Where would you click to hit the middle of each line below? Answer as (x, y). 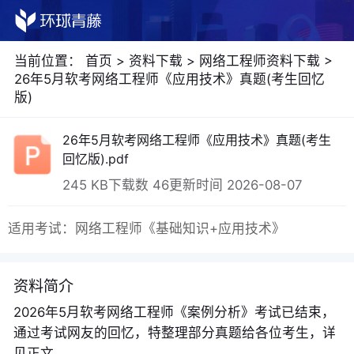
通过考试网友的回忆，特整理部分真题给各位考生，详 (174, 332)
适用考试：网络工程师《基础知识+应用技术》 (146, 228)
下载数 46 (138, 185)
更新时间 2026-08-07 (235, 185)
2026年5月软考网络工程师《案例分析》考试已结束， (174, 312)
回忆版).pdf (95, 159)
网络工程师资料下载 (261, 60)
